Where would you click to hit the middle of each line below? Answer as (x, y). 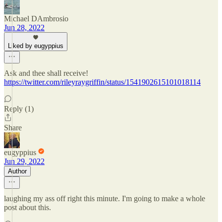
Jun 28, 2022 (24, 28)
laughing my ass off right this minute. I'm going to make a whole (105, 198)
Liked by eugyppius (36, 46)
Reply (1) (19, 109)
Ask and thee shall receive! (46, 73)
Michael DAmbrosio (36, 19)
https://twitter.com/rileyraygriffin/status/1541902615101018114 (102, 82)
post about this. (28, 207)
